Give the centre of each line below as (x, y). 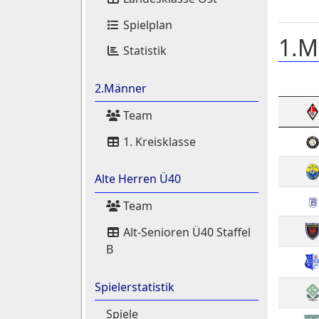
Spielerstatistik (134, 287)
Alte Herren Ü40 (137, 179)
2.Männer (120, 89)
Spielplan (146, 25)
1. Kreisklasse (158, 141)
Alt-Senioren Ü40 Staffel (185, 232)
